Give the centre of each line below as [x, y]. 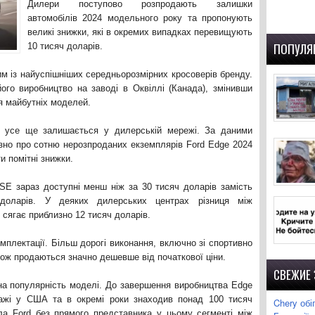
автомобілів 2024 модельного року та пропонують [140, 18]
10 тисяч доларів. [65, 46]
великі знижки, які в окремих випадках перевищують [140, 32]
